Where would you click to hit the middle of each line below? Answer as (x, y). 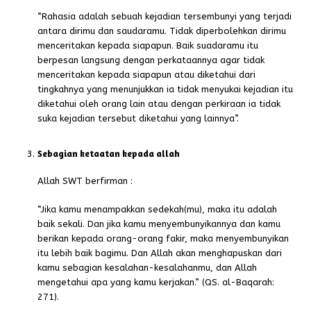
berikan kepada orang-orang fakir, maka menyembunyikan (163, 239)
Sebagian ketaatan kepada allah (109, 154)
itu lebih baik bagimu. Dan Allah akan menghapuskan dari (160, 253)
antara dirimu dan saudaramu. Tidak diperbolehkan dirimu (162, 31)
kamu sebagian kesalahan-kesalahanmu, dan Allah (148, 268)
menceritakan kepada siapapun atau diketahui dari (147, 75)
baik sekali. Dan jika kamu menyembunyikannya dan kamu (159, 224)
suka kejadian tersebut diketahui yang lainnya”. (138, 119)
